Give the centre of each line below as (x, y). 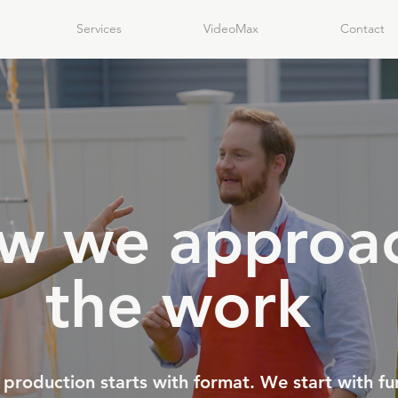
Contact (362, 28)
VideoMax (231, 28)
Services (99, 28)
